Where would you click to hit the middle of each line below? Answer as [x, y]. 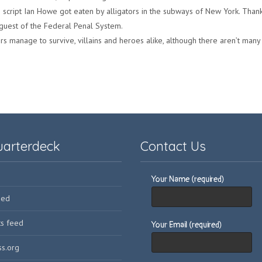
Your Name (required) [188, 179]
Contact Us [173, 146]
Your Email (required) [187, 225]
